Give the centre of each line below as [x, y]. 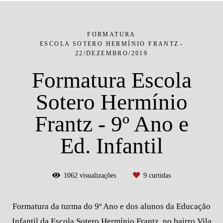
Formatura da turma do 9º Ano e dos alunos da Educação [111, 207]
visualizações [98, 176]
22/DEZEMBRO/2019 [111, 54]
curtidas [159, 176]
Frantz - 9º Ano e [111, 124]
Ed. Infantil [111, 146]
